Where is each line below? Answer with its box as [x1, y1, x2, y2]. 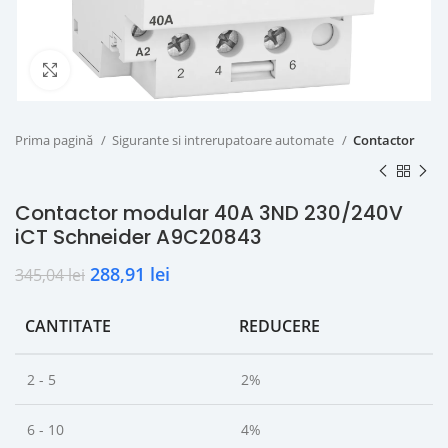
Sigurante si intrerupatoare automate [112, 131, 337, 149]
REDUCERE [239, 315, 320, 337]
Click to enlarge [70, 61, 165, 79]
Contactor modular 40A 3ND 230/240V [15, 199, 403, 227]
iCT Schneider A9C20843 [15, 223, 262, 251]
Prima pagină [15, 131, 96, 149]
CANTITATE [25, 315, 111, 337]
